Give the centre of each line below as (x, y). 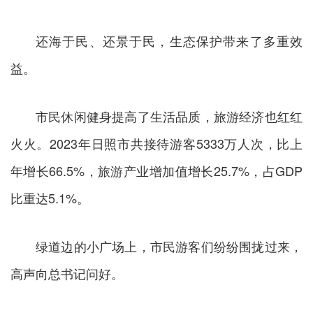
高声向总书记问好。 (67, 274)
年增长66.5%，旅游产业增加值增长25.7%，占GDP (156, 171)
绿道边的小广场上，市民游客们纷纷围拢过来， (169, 246)
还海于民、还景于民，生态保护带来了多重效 (169, 41)
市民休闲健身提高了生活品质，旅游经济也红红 (169, 116)
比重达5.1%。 (50, 198)
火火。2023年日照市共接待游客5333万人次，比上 (156, 144)
